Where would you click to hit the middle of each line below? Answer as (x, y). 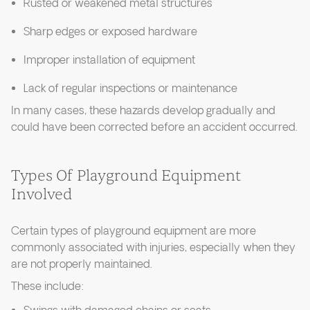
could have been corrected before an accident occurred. (154, 128)
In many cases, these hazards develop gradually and (143, 111)
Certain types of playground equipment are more (134, 232)
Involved (42, 195)
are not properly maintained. (82, 265)
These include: (48, 287)
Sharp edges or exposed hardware (110, 33)
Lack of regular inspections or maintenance (130, 89)
